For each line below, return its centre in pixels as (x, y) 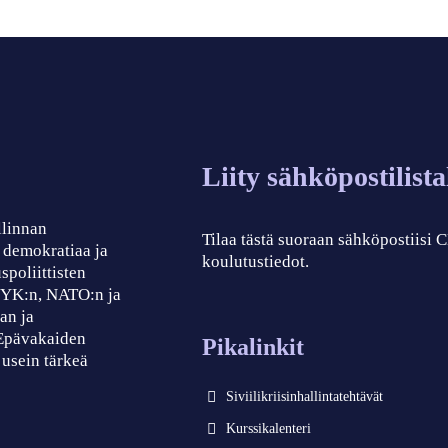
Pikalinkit (253, 347)
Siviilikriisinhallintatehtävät (305, 397)
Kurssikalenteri (269, 429)
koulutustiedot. (256, 262)
